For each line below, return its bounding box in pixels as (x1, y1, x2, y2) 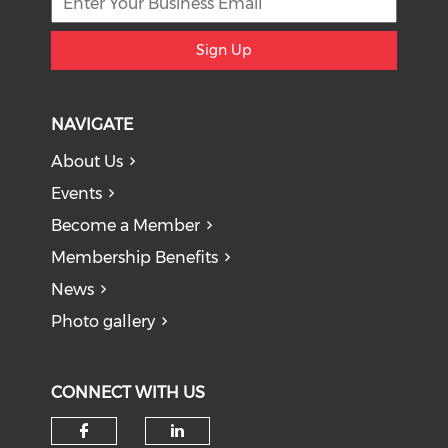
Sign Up (196, 41, 252, 59)
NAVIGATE (51, 115, 134, 134)
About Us (51, 152, 124, 171)
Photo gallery (51, 312, 156, 331)
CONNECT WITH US (51, 383, 206, 402)
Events (51, 184, 103, 203)
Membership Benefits (51, 248, 219, 267)
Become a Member (51, 216, 201, 235)
